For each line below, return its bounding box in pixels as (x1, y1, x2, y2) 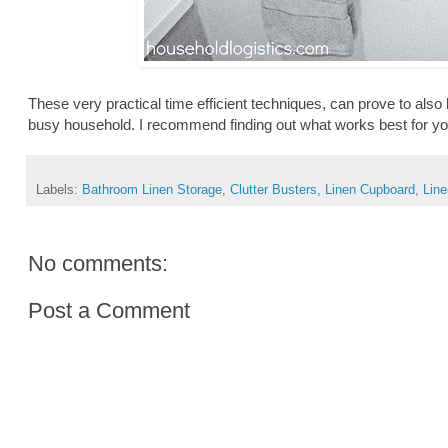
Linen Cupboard (325, 183, 415, 198)
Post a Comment (28, 298, 190, 324)
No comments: (28, 251, 168, 277)
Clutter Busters (230, 183, 317, 198)
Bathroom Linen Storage (82, 183, 222, 198)
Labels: (36, 183, 82, 198)
